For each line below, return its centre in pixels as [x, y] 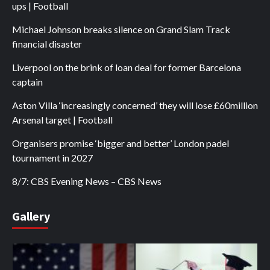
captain [27, 82]
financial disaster [47, 44]
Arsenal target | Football [62, 120]
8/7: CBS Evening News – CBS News [87, 181]
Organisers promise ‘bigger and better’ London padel [121, 143]
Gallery [31, 216]
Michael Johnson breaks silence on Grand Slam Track [121, 30]
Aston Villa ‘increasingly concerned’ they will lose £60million [135, 105]
